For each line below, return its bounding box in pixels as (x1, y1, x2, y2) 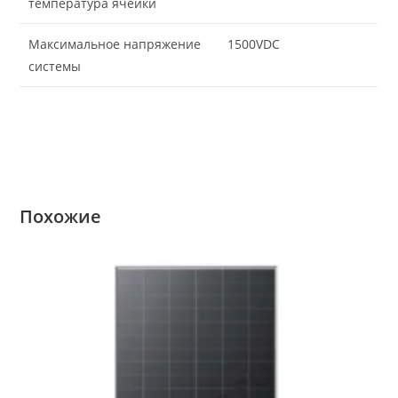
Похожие (20, 203, 102, 228)
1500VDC (227, 35, 281, 52)
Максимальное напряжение (28, 35, 202, 52)
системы (28, 57, 82, 75)
